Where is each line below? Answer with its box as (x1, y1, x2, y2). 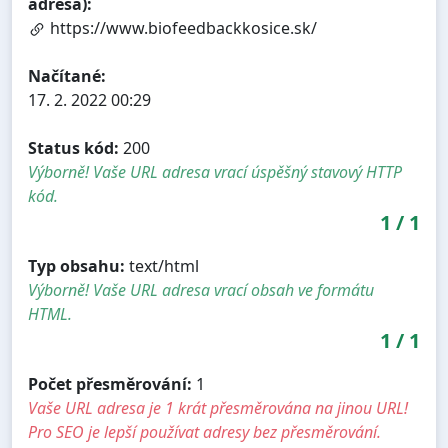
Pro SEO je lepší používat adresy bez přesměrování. (28, 420, 381, 443)
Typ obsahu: (28, 254, 125, 277)
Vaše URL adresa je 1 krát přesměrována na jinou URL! (28, 396, 408, 419)
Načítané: (28, 64, 106, 87)
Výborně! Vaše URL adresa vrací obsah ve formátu (28, 278, 374, 301)
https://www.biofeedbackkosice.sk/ (46, 16, 317, 39)
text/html (125, 254, 199, 277)
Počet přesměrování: (28, 372, 192, 395)
